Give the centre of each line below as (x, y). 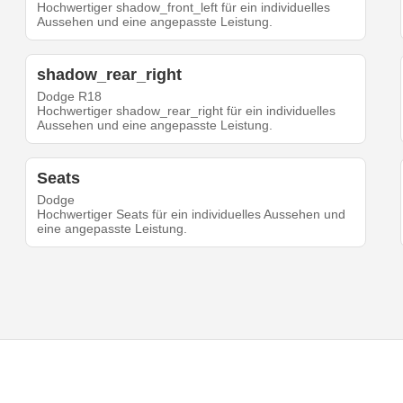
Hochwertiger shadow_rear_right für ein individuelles (187, 111)
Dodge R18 (70, 97)
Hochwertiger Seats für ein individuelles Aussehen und (192, 215)
